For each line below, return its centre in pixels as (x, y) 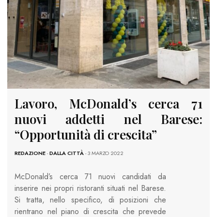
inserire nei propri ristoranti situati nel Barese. (90, 188)
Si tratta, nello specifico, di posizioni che (90, 200)
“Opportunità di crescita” (86, 135)
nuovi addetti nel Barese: (108, 119)
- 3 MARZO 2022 (104, 153)
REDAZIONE (30, 153)
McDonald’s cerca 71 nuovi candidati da (90, 177)
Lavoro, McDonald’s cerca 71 (108, 104)
